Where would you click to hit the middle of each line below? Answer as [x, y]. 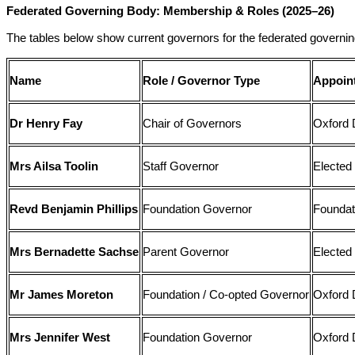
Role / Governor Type [202, 81]
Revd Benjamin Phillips [74, 210]
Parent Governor [186, 252]
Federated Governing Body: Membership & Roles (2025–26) [170, 11]
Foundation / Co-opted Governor [226, 295]
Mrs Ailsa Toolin [54, 167]
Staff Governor [181, 167]
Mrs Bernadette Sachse [74, 252]
